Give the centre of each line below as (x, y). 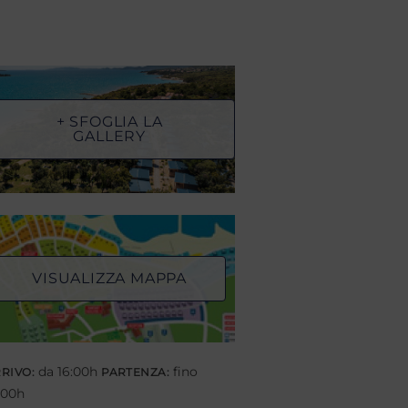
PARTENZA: (136, 372)
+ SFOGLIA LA (109, 122)
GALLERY (109, 136)
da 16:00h (68, 372)
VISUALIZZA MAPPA (110, 278)
